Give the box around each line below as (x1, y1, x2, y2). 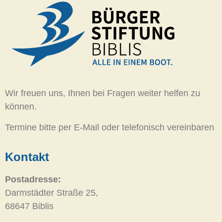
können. (5, 102, 37, 112)
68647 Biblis (5, 201, 54, 212)
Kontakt (5, 150, 49, 164)
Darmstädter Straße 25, (5, 188, 98, 198)
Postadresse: (5, 174, 61, 185)
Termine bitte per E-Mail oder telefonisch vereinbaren (5, 122, 214, 132)
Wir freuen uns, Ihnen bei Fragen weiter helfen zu (5, 88, 200, 99)
